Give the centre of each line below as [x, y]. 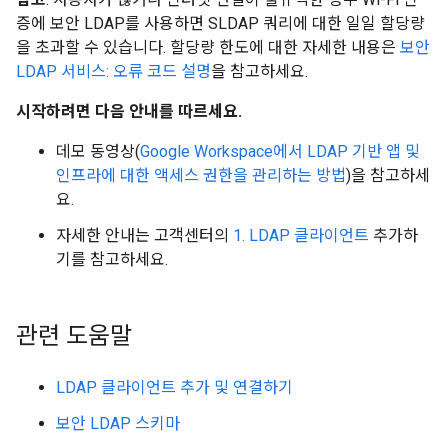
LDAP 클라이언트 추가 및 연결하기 [174, 387]
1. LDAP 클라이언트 [301, 235]
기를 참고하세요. [112, 259]
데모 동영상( [98, 151]
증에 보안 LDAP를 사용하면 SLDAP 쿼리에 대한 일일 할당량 [220, 23]
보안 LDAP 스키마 [118, 423]
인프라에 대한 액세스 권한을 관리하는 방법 [201, 175]
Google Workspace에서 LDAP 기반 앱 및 [280, 151]
